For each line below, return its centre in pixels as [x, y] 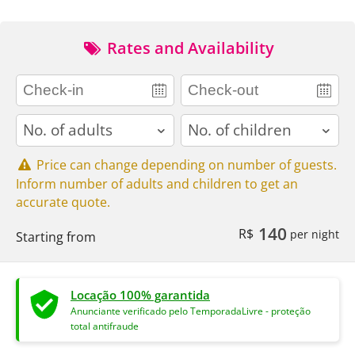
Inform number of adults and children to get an [157, 183]
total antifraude [105, 326]
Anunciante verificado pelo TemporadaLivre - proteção [191, 311]
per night [313, 234]
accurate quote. [63, 202]
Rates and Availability [189, 48]
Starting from [56, 237]
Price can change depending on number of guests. [185, 164]
